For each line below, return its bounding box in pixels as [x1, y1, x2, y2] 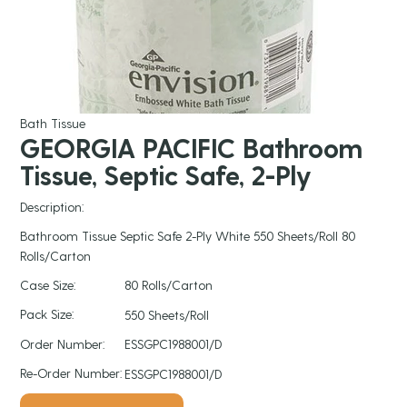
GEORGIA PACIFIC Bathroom [20, 130, 363, 164]
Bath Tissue [20, 114, 86, 131]
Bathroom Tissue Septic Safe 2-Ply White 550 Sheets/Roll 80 [20, 227, 356, 243]
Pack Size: [20, 306, 74, 323]
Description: [20, 198, 84, 214]
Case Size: [20, 276, 76, 293]
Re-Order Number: [20, 365, 123, 382]
